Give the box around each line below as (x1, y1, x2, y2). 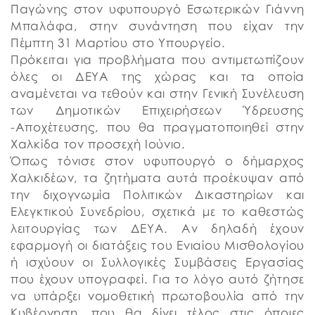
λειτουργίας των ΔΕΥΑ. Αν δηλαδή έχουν (11, 221, 304, 236)
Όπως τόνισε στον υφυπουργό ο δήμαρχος (11, 153, 304, 168)
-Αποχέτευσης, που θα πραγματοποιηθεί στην (11, 120, 304, 134)
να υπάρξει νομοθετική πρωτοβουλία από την (11, 288, 304, 303)
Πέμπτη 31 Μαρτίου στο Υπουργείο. (11, 35, 226, 50)
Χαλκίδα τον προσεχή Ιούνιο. (11, 136, 186, 151)
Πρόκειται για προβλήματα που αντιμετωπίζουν (11, 52, 304, 67)
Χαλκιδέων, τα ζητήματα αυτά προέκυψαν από (11, 170, 304, 185)
